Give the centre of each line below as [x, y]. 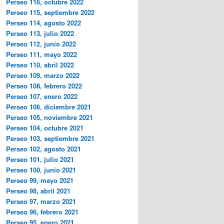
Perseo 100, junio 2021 [41, 169]
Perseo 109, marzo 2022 [43, 75]
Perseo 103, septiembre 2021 [50, 138]
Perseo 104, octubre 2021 [45, 127]
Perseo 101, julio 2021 [40, 159]
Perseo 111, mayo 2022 [41, 54]
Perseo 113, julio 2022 [40, 33]
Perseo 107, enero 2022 [42, 96]
